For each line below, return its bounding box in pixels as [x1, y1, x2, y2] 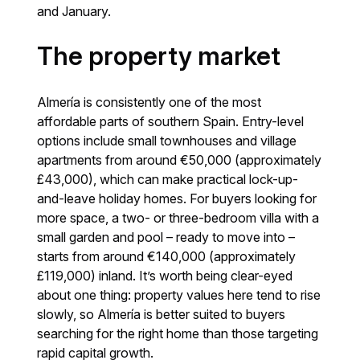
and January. [37, 2, 112, 19]
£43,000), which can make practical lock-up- [37, 170, 299, 187]
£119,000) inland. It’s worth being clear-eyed [37, 267, 293, 284]
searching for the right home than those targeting [37, 325, 319, 342]
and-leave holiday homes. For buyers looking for [37, 190, 317, 207]
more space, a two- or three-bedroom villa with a [37, 209, 320, 226]
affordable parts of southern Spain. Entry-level [37, 112, 305, 129]
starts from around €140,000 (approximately [37, 247, 297, 264]
